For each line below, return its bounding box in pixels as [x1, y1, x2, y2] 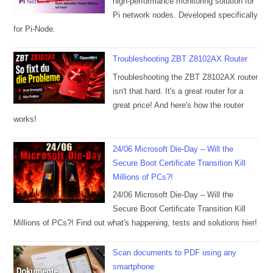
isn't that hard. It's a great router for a [113, 86, 244, 96]
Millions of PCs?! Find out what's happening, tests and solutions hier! [13, 218, 258, 228]
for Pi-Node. [13, 24, 56, 34]
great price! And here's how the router [113, 100, 244, 110]
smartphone [113, 262, 155, 272]
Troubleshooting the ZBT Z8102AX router [113, 72, 258, 82]
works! [13, 114, 37, 124]
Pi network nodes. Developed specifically [113, 10, 258, 20]
